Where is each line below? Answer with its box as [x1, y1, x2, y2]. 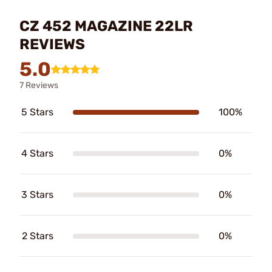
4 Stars [21, 148, 53, 159]
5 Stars [21, 106, 53, 118]
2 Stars [22, 230, 53, 242]
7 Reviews [19, 80, 58, 90]
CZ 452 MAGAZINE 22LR [19, 18, 193, 35]
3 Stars [21, 189, 53, 200]
